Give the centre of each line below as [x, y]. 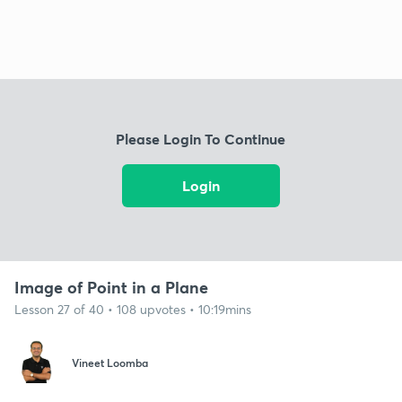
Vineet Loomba [110, 363]
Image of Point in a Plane [111, 287]
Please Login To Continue [201, 139]
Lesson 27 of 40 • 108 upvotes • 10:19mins [133, 309]
